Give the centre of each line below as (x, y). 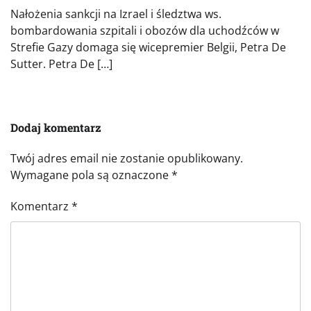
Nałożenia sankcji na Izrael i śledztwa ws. (116, 14)
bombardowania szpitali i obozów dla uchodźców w (145, 31)
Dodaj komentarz (56, 128)
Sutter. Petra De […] (61, 64)
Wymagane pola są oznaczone (91, 175)
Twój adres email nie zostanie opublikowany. (127, 159)
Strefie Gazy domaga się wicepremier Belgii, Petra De (148, 48)
